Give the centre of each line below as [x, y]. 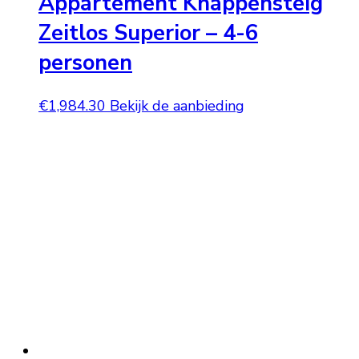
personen [85, 63]
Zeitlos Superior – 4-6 [148, 34]
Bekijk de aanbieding [177, 105]
